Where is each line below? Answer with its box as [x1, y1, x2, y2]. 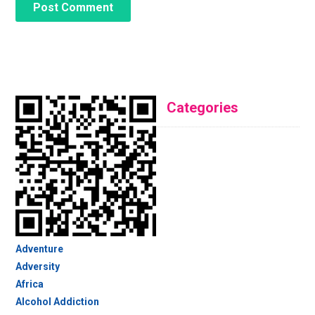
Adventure [15, 243, 63, 255]
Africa [15, 278, 44, 290]
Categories [166, 99, 238, 117]
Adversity [15, 261, 60, 273]
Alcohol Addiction [15, 296, 99, 308]
